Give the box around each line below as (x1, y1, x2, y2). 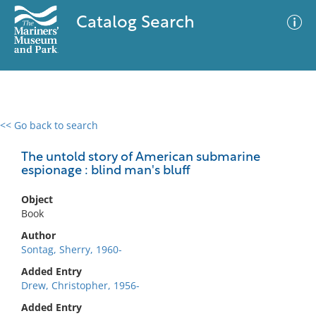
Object (21, 193, 53, 206)
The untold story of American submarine (21, 151, 260, 164)
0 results (11, 127, 51, 140)
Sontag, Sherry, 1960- (21, 243, 122, 256)
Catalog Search (75, 15, 195, 32)
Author (21, 229, 56, 242)
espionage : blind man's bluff (21, 164, 190, 178)
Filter (272, 133, 296, 144)
